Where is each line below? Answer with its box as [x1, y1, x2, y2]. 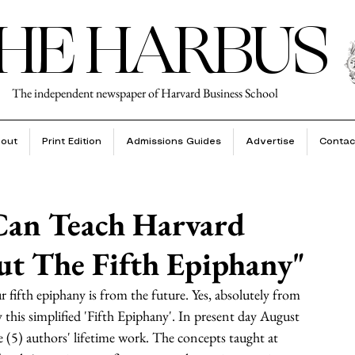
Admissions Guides [125, 137, 221, 146]
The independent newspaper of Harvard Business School [12, 85, 278, 101]
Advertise [245, 137, 295, 146]
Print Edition [41, 137, 101, 146]
